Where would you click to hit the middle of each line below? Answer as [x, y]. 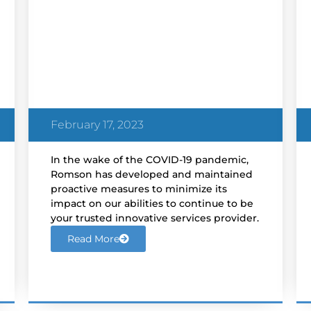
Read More [93, 239]
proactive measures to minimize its [138, 189]
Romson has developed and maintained [151, 175]
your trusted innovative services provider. [154, 218]
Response [85, 23]
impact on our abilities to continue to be [152, 204]
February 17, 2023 [97, 125]
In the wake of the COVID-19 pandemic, [149, 160]
